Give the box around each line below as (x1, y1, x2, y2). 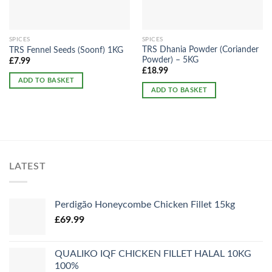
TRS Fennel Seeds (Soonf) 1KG (8, 46, 123, 55)
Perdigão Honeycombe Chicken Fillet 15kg (55, 199, 235, 209)
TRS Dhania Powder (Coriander (141, 45, 259, 54)
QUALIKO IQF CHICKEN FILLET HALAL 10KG (55, 248, 251, 259)
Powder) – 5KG (141, 55, 199, 64)
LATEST (9, 161, 46, 171)
